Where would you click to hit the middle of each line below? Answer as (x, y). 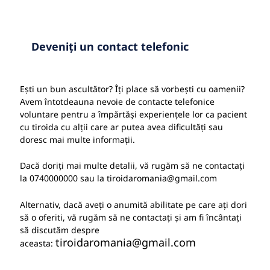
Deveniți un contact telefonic (110, 46)
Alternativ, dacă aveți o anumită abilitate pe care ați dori (133, 204)
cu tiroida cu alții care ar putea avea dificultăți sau (121, 127)
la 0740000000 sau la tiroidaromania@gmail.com (118, 178)
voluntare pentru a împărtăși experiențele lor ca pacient (133, 114)
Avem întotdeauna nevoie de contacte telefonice (117, 101)
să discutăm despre (60, 230)
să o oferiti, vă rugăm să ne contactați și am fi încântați (131, 217)
